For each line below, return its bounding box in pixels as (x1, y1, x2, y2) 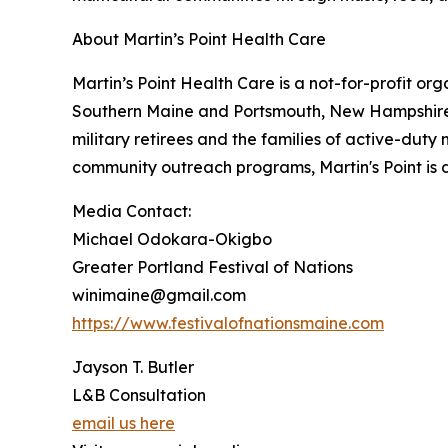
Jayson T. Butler (72, 356, 194, 377)
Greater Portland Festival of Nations (72, 256, 353, 277)
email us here (72, 412, 175, 433)
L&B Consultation (72, 384, 206, 405)
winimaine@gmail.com (72, 284, 246, 305)
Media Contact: (72, 200, 191, 221)
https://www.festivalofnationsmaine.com (72, 312, 384, 333)
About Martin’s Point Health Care (72, 28, 326, 49)
